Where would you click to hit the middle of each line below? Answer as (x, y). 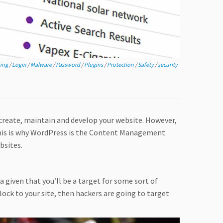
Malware (42, 64)
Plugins (94, 64)
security (168, 64)
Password (68, 64)
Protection (121, 64)
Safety (146, 64)
